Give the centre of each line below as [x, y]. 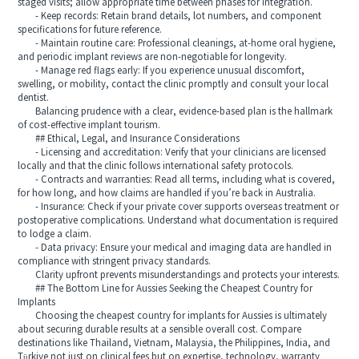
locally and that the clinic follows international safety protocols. [156, 166]
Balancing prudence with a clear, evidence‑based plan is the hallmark [175, 111]
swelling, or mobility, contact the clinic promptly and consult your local [173, 84]
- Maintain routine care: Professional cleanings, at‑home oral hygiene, [177, 43]
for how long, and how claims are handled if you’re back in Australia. [167, 193]
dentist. [34, 98]
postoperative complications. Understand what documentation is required [178, 220]
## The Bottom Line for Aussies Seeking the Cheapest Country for [165, 288]
